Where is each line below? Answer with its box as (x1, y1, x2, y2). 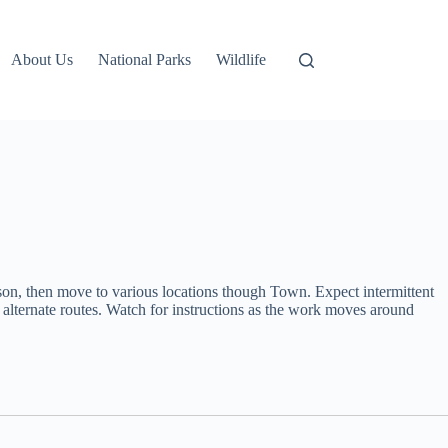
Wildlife (216, 51, 267, 68)
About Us (11, 51, 74, 68)
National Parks (98, 51, 192, 68)
